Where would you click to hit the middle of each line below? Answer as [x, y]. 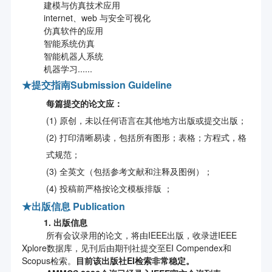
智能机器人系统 [62, 56]
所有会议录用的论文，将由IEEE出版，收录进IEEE [129, 235]
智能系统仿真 [58, 43]
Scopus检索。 [49, 261]
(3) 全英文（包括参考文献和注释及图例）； [129, 172]
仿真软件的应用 [62, 31]
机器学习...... [57, 69]
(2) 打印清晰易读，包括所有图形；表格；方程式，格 [146, 138]
